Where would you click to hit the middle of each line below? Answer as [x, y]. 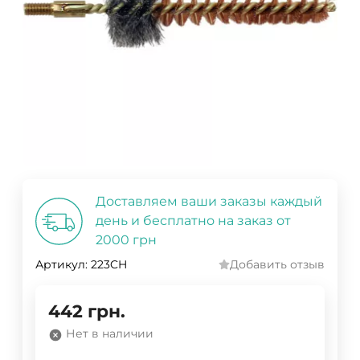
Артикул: [61, 265]
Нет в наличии [110, 334]
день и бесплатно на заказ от [193, 221]
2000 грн [126, 240]
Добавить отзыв [277, 265]
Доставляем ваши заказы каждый [209, 202]
